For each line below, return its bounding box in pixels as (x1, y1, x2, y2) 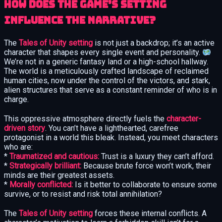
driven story (4, 123, 45, 133)
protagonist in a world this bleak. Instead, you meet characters (4, 132, 218, 142)
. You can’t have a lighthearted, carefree (45, 123, 178, 133)
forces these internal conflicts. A (93, 208, 207, 218)
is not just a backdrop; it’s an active (93, 38, 215, 48)
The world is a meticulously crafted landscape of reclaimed (4, 66, 209, 76)
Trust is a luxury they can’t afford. (99, 151, 214, 161)
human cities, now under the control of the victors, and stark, (4, 75, 210, 85)
